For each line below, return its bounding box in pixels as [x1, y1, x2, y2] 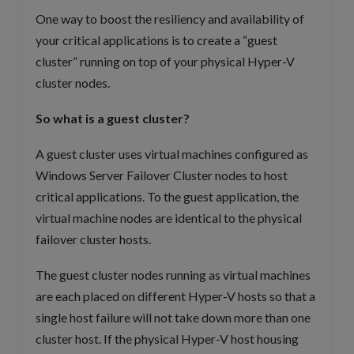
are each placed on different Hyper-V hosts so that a [36, 288, 315, 303]
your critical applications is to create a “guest [36, 32, 277, 47]
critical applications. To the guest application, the [36, 188, 299, 204]
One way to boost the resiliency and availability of [36, 10, 304, 26]
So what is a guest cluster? [36, 110, 190, 126]
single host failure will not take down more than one [36, 309, 311, 325]
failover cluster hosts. [36, 231, 151, 247]
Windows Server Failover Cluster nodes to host [36, 167, 288, 183]
